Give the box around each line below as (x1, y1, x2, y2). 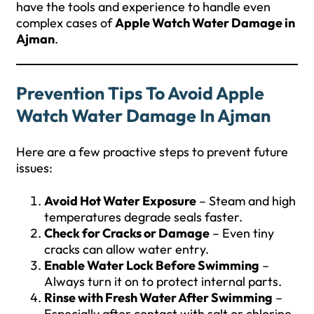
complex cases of (16, 14, 115, 31)
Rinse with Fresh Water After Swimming (44, 289, 273, 306)
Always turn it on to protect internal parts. (44, 273, 282, 289)
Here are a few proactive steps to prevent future (16, 143, 288, 160)
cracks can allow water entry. (44, 240, 209, 257)
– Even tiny (210, 224, 274, 241)
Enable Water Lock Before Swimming (44, 257, 259, 273)
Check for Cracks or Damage (44, 224, 210, 241)
